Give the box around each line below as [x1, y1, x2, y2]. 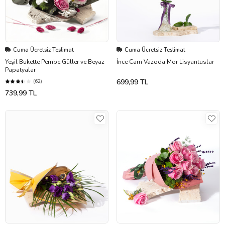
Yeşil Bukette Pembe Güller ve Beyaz [5, 57, 104, 66]
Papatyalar [5, 65, 36, 74]
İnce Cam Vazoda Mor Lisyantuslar [117, 57, 214, 66]
